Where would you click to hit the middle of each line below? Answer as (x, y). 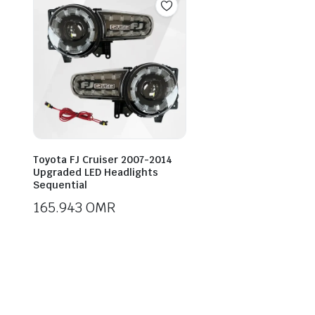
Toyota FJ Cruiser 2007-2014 (103, 159)
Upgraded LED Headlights (96, 172)
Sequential (60, 185)
